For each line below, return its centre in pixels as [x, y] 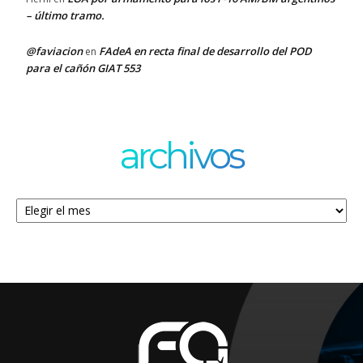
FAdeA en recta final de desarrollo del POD [205, 51]
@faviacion [54, 51]
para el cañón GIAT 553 [83, 68]
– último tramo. [65, 15]
